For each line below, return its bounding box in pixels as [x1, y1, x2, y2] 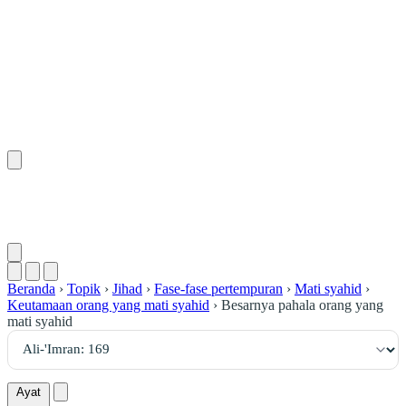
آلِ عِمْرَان [282, 189, 399, 223]
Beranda [7, 280, 55, 296]
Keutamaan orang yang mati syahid [7, 296, 209, 313]
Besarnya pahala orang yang [221, 296, 383, 313]
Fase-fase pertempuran [154, 280, 283, 296]
